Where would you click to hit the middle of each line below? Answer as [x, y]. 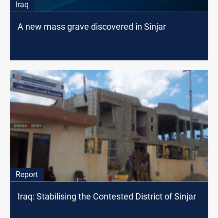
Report [27, 174]
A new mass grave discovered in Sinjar [92, 27]
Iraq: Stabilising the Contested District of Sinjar [107, 196]
